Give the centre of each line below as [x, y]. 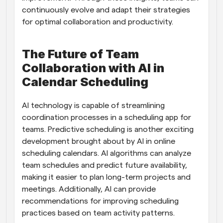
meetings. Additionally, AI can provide [89, 189]
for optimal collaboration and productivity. [98, 22]
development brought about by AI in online [99, 141]
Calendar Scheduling [85, 82]
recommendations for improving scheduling [100, 201]
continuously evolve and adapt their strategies [106, 10]
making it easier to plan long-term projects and [106, 177]
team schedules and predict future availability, [105, 165]
